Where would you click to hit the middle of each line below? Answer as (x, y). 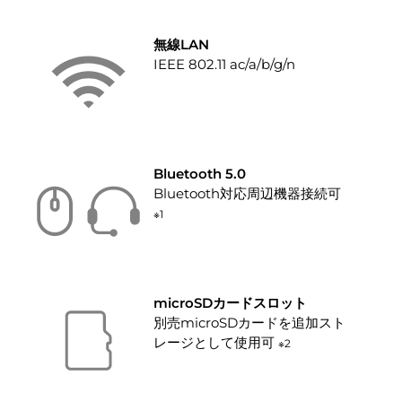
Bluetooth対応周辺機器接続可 (247, 193)
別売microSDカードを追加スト (249, 322)
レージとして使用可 (215, 342)
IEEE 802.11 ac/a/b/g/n (224, 64)
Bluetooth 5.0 (199, 173)
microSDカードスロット (230, 302)
